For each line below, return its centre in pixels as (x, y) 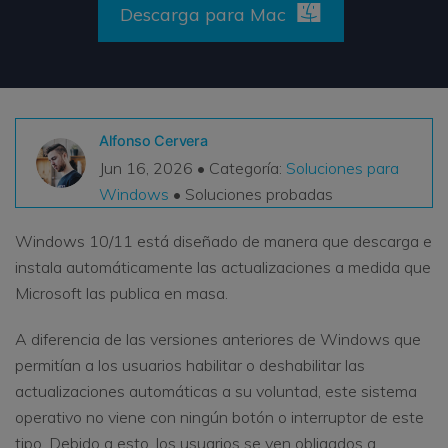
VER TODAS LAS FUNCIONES (189, 24)
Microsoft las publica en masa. (121, 293)
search (94, 75)
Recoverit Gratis (152, 80)
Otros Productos (113, 249)
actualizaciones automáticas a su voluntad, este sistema (216, 391)
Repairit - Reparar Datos (123, 283)
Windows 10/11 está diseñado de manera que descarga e (223, 241)
